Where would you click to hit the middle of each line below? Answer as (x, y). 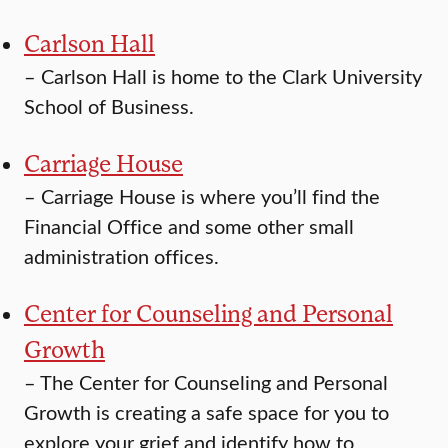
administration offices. (121, 256)
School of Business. (109, 106)
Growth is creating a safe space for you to (206, 412)
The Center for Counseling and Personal (214, 382)
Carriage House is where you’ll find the (210, 196)
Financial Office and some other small (189, 226)
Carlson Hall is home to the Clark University (231, 76)
